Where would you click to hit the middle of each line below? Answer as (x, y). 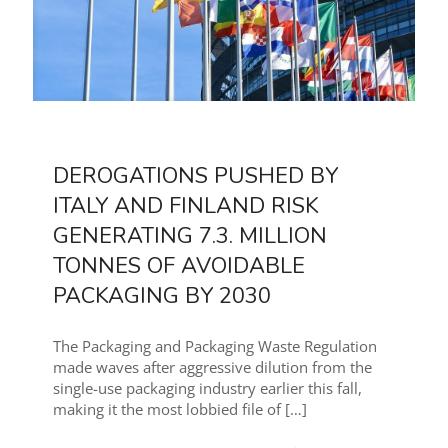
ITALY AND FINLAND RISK (186, 205)
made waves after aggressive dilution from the (212, 366)
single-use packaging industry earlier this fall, (207, 387)
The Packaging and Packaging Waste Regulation (215, 345)
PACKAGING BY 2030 (162, 295)
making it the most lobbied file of (167, 408)
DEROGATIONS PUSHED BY (195, 175)
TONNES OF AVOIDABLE (179, 265)
